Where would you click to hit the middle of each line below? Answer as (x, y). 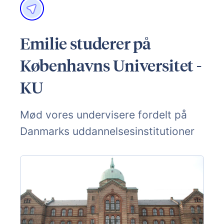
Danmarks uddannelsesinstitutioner (107, 131)
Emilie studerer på (85, 43)
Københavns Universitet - (111, 65)
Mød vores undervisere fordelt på (103, 114)
